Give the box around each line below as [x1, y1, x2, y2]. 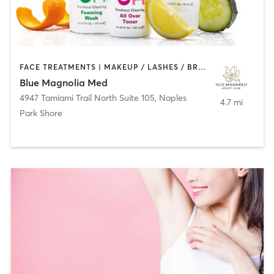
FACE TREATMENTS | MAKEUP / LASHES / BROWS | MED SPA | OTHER [198, 62, 206, 72]
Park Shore [19, 108, 62, 119]
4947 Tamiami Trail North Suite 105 [19, 92, 155, 104]
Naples [158, 92, 187, 104]
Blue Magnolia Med [19, 76, 108, 89]
